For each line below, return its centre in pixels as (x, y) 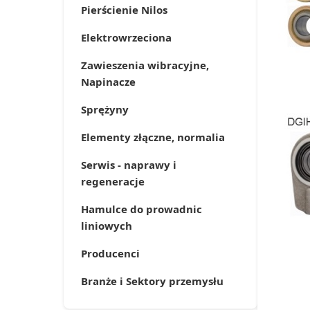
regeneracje (113, 181)
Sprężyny (105, 109)
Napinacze (108, 82)
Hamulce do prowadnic (142, 209)
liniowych (107, 226)
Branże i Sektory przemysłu (152, 281)
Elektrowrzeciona (126, 37)
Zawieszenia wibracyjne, (145, 65)
